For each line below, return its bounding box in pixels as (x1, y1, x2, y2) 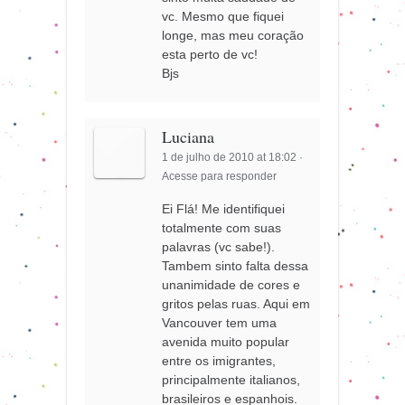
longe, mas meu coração (162, 27, 305, 42)
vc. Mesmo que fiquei (162, 8, 285, 24)
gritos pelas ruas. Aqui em (162, 296, 311, 311)
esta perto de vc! (162, 46, 259, 61)
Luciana (162, 125, 215, 147)
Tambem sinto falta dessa (162, 258, 309, 273)
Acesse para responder (162, 169, 278, 183)
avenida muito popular (162, 334, 290, 349)
